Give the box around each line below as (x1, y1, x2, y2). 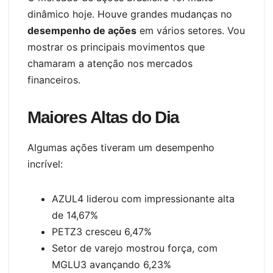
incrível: (27, 158, 63, 171)
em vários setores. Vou (136, 24, 245, 37)
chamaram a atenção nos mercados (27, 57, 193, 70)
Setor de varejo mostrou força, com (52, 242, 218, 255)
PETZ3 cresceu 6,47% (52, 225, 152, 238)
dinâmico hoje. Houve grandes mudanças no (27, 8, 232, 21)
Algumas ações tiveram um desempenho (27, 141, 214, 154)
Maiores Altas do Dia (27, 108, 179, 127)
